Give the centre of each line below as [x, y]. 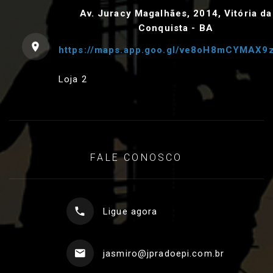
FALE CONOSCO [136, 158]
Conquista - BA [176, 28]
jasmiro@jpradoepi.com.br [164, 253]
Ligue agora [130, 211]
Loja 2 [73, 80]
